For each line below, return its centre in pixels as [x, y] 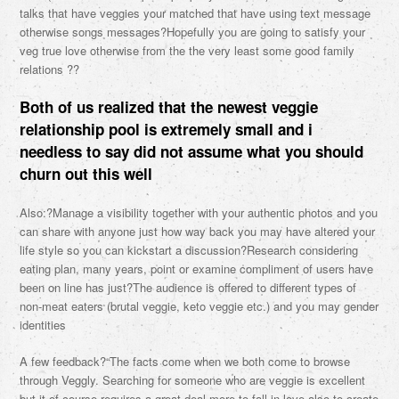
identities [43, 325]
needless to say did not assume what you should [192, 151]
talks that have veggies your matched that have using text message [195, 13]
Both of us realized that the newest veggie [169, 107]
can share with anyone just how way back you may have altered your [198, 231]
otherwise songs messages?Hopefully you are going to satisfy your [193, 32]
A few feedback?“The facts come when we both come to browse [185, 361]
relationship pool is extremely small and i [167, 129]
